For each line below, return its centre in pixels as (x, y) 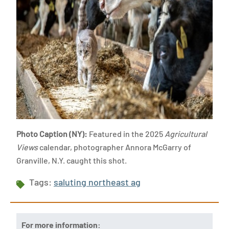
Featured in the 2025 (127, 134)
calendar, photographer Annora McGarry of (114, 147)
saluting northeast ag (97, 182)
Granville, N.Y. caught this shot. (72, 160)
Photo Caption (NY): (53, 134)
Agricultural (186, 134)
